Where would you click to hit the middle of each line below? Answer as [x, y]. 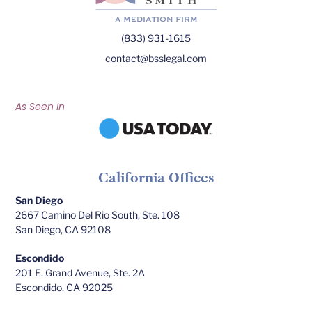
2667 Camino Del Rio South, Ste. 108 [98, 214]
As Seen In [40, 106]
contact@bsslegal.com [156, 58]
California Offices [156, 178]
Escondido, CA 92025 [64, 287]
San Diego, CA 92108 [63, 229]
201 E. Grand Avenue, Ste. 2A [80, 272]
